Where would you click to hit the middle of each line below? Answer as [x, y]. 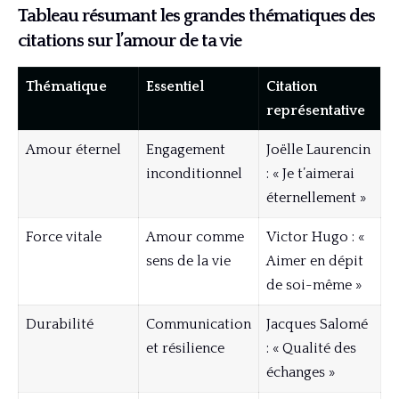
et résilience [185, 348]
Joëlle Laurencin [318, 149]
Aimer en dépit [315, 261]
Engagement [186, 149]
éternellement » [316, 197]
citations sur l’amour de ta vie [130, 41]
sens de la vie [188, 261]
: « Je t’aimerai [310, 173]
